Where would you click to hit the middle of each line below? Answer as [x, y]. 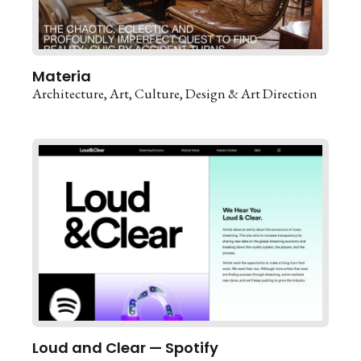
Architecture [68, 93]
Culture [157, 93]
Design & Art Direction [251, 93]
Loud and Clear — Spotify [125, 347]
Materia [62, 76]
